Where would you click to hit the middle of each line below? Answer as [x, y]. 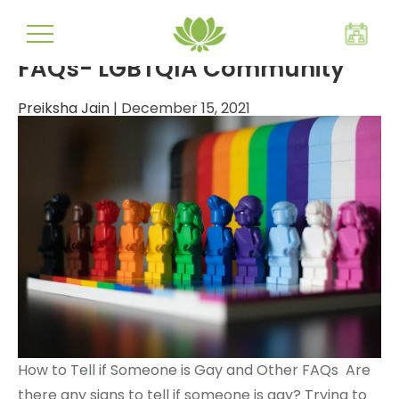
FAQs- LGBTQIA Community [181, 69]
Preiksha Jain [64, 108]
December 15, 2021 [186, 108]
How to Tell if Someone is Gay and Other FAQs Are [194, 370]
